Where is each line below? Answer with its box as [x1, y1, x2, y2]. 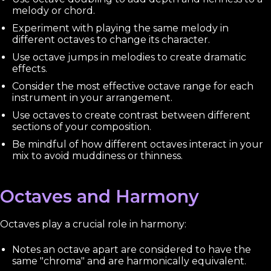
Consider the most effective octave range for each [12, 80, 253, 92]
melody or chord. [12, 4, 95, 16]
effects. [12, 62, 47, 74]
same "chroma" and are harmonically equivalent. [12, 255, 246, 267]
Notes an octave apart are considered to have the [12, 243, 251, 255]
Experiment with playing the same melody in [12, 22, 229, 34]
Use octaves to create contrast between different [12, 109, 250, 121]
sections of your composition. [12, 120, 151, 132]
